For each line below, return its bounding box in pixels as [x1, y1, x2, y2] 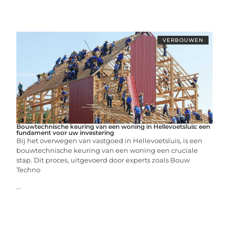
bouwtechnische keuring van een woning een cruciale [16, 146, 198, 154]
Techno [16, 165, 41, 174]
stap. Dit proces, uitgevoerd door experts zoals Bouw [16, 155, 190, 164]
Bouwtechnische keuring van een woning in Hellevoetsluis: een [16, 122, 211, 130]
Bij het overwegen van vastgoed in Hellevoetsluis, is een [16, 136, 203, 145]
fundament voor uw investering [16, 128, 114, 136]
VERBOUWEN [162, 36, 203, 43]
